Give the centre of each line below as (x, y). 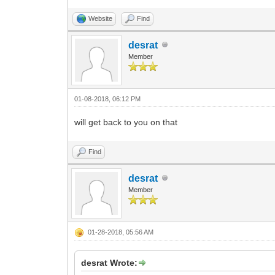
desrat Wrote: (110, 262)
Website (101, 18)
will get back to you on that (126, 122)
